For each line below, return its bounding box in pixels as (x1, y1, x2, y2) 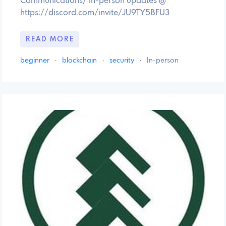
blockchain (62, 56, 98, 64)
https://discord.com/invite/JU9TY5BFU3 (20, 8, 169, 17)
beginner (20, 56, 51, 64)
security (109, 56, 136, 64)
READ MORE (25, 35, 74, 43)
